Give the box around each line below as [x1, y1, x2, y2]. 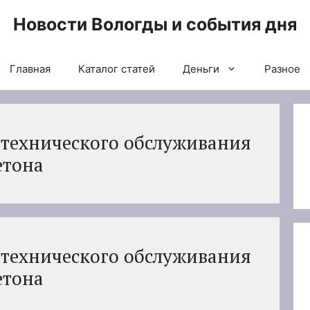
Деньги [183, 62, 219, 75]
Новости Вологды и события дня [13, 14, 297, 35]
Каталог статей [78, 62, 155, 75]
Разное [264, 62, 300, 75]
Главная [10, 62, 51, 75]
